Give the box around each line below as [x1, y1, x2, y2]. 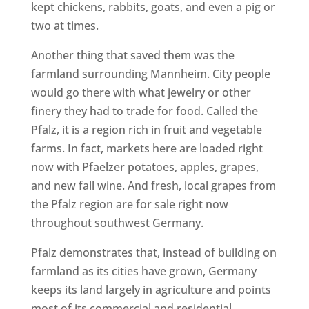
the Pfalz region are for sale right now [30, 197, 228, 212]
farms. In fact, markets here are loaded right [30, 141, 263, 156]
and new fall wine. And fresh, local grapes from [30, 178, 276, 193]
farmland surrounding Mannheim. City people [30, 66, 270, 81]
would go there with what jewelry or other [30, 85, 251, 100]
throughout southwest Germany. [30, 215, 203, 230]
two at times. [30, 18, 99, 33]
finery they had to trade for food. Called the [30, 103, 258, 119]
